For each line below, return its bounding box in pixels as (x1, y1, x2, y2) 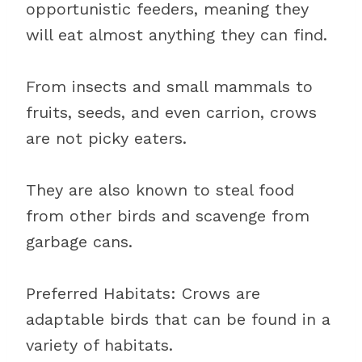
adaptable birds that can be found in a (26, 309, 330, 329)
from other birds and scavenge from (26, 206, 309, 225)
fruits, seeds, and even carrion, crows (26, 103, 317, 122)
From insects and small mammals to (26, 77, 313, 96)
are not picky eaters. (26, 128, 187, 148)
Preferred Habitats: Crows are (26, 284, 260, 303)
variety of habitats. (26, 335, 173, 355)
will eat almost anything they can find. (26, 25, 327, 44)
